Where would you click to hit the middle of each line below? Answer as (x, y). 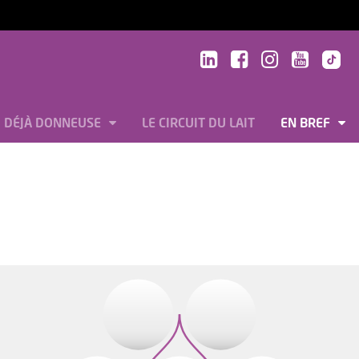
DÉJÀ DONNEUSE (54, 123)
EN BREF (307, 123)
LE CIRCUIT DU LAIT (198, 123)
